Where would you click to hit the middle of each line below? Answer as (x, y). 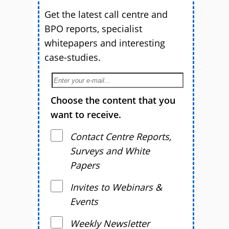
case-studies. (73, 57)
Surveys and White (110, 151)
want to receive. (86, 115)
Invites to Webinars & (116, 187)
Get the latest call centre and (106, 14)
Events (84, 202)
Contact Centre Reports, (121, 137)
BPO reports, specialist (93, 28)
